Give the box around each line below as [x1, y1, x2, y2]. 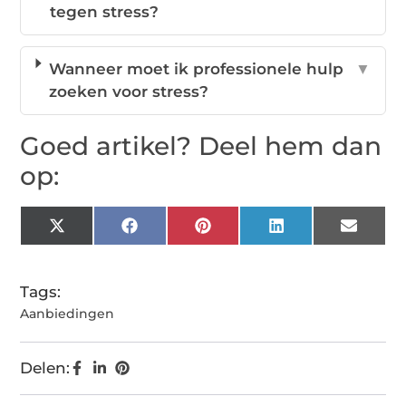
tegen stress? [50, 3, 159, 22]
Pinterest [209, 223, 280, 242]
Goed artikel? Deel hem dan [20, 130, 382, 162]
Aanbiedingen [20, 305, 115, 323]
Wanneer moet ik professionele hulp [48, 60, 343, 79]
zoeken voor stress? [48, 82, 208, 101]
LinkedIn [283, 223, 351, 242]
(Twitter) [63, 238, 130, 257]
